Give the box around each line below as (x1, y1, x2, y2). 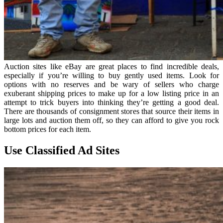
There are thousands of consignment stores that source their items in (4, 107, 219, 116)
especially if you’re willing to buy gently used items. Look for (4, 71, 219, 80)
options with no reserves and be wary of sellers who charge (4, 80, 219, 89)
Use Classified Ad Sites (4, 143, 119, 157)
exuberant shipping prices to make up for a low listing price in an (4, 89, 219, 98)
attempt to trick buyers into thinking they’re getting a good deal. (4, 98, 219, 107)
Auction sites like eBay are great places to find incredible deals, (4, 62, 219, 71)
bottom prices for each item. (4, 125, 91, 134)
